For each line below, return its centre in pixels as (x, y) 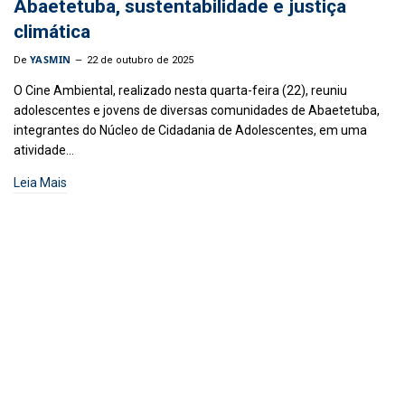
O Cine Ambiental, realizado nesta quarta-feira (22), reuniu (180, 90)
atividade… (44, 150)
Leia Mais (40, 183)
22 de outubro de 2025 (140, 60)
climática (52, 32)
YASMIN (51, 59)
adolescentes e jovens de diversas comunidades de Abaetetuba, (197, 110)
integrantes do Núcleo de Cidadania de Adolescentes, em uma (190, 130)
